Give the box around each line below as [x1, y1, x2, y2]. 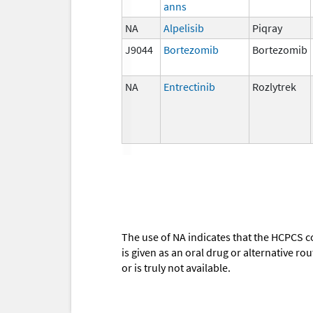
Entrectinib [163, 79, 215, 94]
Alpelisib [163, 20, 204, 35]
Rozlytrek [252, 79, 296, 94]
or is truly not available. [122, 261, 231, 275]
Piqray [252, 20, 282, 35]
